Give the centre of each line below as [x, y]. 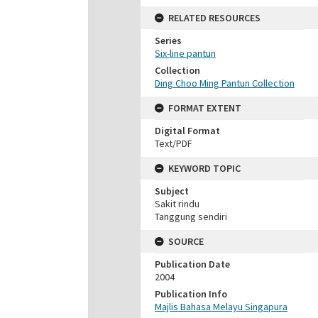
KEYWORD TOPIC [204, 168]
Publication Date [192, 264]
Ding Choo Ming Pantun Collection [225, 83]
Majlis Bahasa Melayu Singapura [221, 307]
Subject [172, 191]
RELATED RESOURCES [214, 18]
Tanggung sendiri [191, 216]
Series [168, 40]
